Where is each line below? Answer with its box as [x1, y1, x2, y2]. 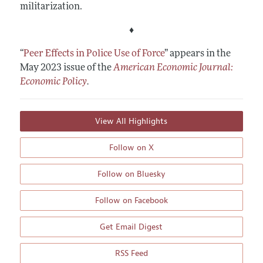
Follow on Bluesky [97, 169, 166, 180]
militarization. [19, 2, 82, 12]
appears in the [167, 49, 231, 59]
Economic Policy [19, 77, 87, 87]
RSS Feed [114, 248, 148, 259]
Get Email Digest [100, 222, 163, 232]
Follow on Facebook [95, 195, 168, 206]
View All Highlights [95, 116, 168, 127]
